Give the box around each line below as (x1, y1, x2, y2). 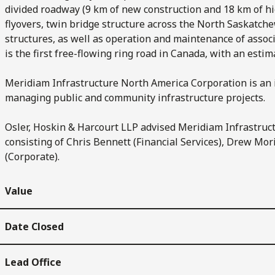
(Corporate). (5, 149, 60, 163)
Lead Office (5, 255, 61, 269)
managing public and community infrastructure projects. (5, 90, 265, 104)
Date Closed (5, 219, 64, 233)
